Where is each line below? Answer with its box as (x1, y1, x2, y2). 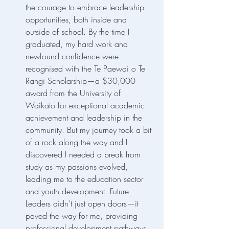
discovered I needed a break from (26, 149, 143, 161)
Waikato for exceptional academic (26, 100, 147, 111)
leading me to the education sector (26, 173, 146, 185)
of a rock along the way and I (26, 136, 130, 148)
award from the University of (26, 87, 123, 99)
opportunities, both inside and (26, 14, 129, 26)
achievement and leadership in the (26, 112, 145, 124)
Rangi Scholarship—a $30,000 (26, 75, 138, 87)
